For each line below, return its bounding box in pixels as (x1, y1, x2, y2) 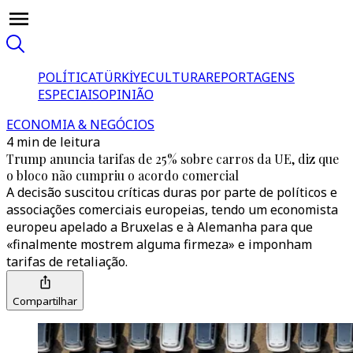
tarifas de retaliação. (6, 253, 128, 270)
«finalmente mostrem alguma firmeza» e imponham (6, 236, 312, 253)
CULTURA (147, 69, 206, 86)
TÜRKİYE (95, 69, 147, 86)
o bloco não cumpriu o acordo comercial (6, 167, 239, 184)
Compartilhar (13, 294, 77, 308)
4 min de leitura (6, 133, 100, 150)
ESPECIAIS (38, 86, 99, 103)
